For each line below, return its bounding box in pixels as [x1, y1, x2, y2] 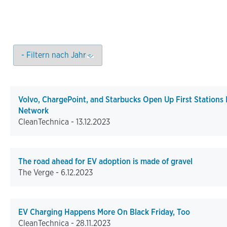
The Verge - [18, 168, 61, 178]
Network [18, 106, 49, 116]
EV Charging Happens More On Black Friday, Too [18, 207, 190, 217]
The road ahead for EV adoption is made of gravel [18, 157, 193, 167]
